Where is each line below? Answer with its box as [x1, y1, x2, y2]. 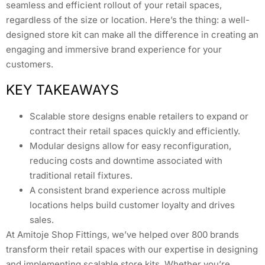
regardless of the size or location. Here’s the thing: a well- [6, 14, 250, 26]
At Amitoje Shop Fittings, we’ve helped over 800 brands [6, 228, 239, 240]
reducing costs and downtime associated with [30, 154, 222, 166]
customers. [6, 59, 53, 70]
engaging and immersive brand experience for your [6, 44, 222, 56]
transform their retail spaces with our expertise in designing [6, 243, 258, 255]
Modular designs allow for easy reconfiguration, [30, 140, 231, 151]
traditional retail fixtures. [30, 169, 132, 181]
